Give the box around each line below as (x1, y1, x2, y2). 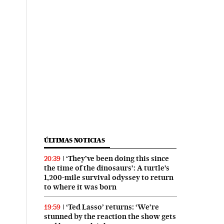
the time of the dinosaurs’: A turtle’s (43, 163, 169, 173)
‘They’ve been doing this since (65, 154, 169, 163)
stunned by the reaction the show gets (43, 212, 176, 221)
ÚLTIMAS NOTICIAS (43, 136, 105, 144)
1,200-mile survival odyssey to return (43, 173, 173, 182)
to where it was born (43, 182, 116, 192)
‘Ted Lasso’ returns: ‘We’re (65, 202, 159, 212)
